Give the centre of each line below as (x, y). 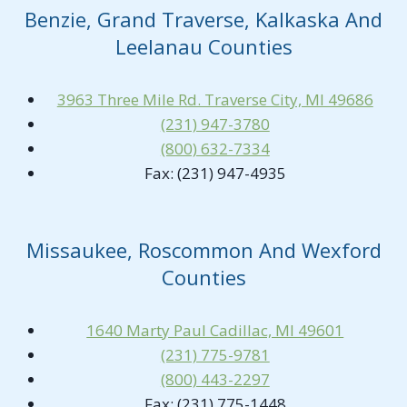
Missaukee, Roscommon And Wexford (203, 249)
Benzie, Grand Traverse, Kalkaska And (203, 20)
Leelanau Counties (203, 47)
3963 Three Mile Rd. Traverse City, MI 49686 (215, 100)
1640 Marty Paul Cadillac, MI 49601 (215, 330)
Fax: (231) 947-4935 (215, 174)
